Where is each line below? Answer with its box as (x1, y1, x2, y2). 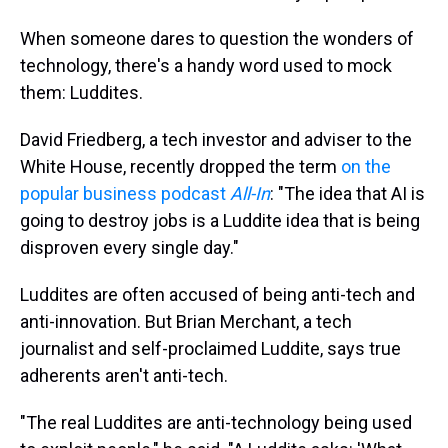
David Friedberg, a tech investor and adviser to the (20, 129, 412, 150)
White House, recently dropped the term (20, 156, 341, 177)
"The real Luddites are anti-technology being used (20, 412, 412, 433)
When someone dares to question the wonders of (20, 28, 414, 49)
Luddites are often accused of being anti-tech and (20, 284, 415, 305)
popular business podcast (20, 183, 230, 204)
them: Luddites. (20, 82, 143, 103)
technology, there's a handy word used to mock (20, 55, 392, 76)
